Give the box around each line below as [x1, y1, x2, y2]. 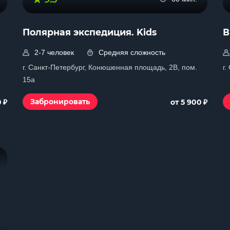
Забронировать [30, 97, 90, 106]
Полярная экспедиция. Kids [23, 27, 157, 37]
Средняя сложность [99, 48, 165, 56]
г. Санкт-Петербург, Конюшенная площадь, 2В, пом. [23, 63, 197, 71]
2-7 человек [34, 48, 74, 56]
